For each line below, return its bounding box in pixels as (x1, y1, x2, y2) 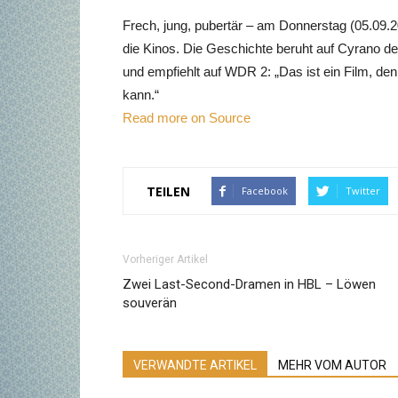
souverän (123, 295, 177, 311)
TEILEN (147, 182, 190, 200)
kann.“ (123, 87, 159, 102)
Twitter (346, 184, 380, 197)
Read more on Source (123, 110, 251, 125)
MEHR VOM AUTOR (278, 358, 386, 372)
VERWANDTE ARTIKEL (133, 358, 257, 372)
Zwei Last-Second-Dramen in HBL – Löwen (123, 276, 376, 292)
